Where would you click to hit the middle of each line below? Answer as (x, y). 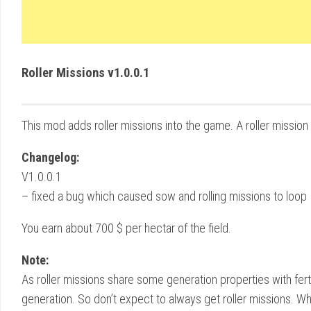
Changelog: (50, 157)
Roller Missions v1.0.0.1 (85, 73)
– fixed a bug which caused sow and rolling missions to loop (164, 196)
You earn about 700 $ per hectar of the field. (126, 228)
